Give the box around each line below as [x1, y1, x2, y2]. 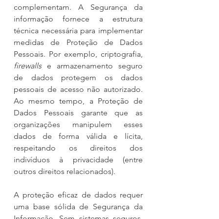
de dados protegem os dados [14, 72, 143, 82]
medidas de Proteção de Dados [14, 37, 143, 47]
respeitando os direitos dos [14, 143, 143, 153]
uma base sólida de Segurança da [14, 201, 143, 211]
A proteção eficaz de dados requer [14, 190, 143, 199]
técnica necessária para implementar [14, 25, 143, 35]
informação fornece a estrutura [14, 14, 143, 23]
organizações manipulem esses [14, 119, 143, 129]
